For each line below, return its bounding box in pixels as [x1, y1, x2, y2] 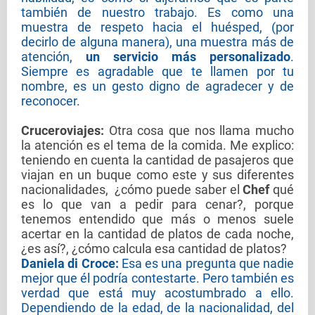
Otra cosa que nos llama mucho [108, 123, 295, 139]
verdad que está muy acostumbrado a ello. [21, 285, 294, 301]
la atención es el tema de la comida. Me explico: [21, 138, 294, 153]
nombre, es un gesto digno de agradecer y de [21, 79, 294, 94]
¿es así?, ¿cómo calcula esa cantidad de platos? [21, 241, 287, 257]
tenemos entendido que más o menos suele [21, 212, 294, 227]
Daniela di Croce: [21, 256, 119, 271]
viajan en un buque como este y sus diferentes [21, 167, 294, 183]
